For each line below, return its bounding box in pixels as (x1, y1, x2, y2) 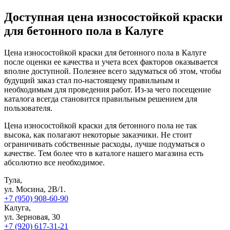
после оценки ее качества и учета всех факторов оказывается (4, 57, 218, 66)
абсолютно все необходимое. (4, 158, 105, 167)
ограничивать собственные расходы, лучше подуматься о (4, 139, 205, 148)
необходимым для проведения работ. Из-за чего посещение (4, 85, 211, 94)
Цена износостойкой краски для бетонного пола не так (4, 121, 197, 130)
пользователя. (4, 103, 52, 112)
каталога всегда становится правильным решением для (4, 94, 197, 103)
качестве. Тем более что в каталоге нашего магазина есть (4, 148, 203, 158)
